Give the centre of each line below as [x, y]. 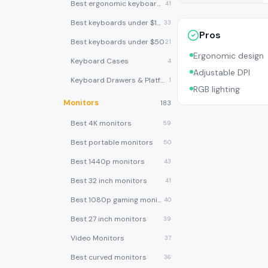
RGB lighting [217, 89]
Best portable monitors [112, 142]
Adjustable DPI [222, 72]
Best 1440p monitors [108, 162]
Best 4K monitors [101, 123]
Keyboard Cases [100, 61]
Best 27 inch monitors [109, 219]
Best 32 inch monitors [109, 181]
